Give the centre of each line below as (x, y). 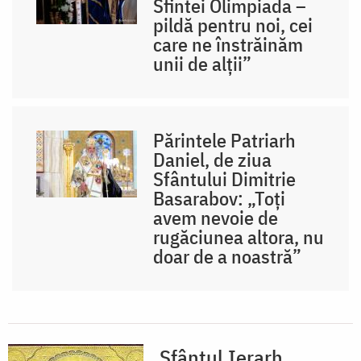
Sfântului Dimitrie (225, 179)
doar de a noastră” (228, 257)
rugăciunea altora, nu (239, 237)
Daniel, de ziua (213, 160)
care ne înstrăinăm (228, 45)
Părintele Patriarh (225, 141)
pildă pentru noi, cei (233, 25)
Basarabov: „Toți (220, 199)
